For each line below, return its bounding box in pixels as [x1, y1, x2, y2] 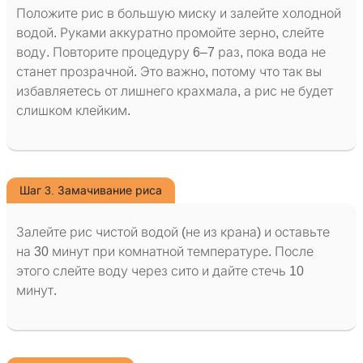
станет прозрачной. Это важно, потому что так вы [16, 65, 322, 79]
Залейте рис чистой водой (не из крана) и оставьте [16, 225, 330, 240]
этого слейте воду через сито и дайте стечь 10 [16, 264, 304, 279]
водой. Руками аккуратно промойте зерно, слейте [16, 26, 324, 41]
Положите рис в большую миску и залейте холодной [16, 6, 341, 21]
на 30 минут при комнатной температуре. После [16, 245, 314, 259]
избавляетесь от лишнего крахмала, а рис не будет [16, 84, 333, 99]
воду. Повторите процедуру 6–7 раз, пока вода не [16, 45, 326, 60]
